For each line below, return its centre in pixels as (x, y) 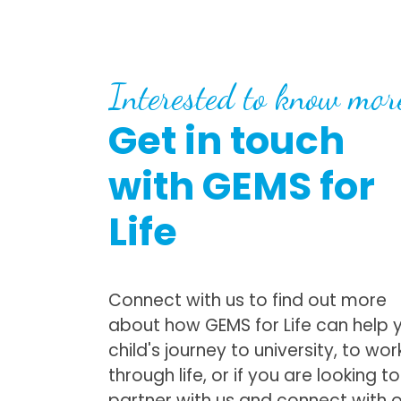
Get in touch (227, 141)
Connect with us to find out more (248, 301)
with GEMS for (242, 186)
